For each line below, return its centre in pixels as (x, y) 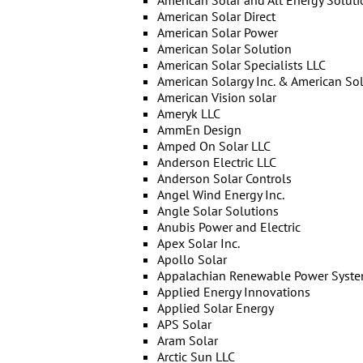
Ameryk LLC (188, 113)
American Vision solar (216, 97)
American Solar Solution (224, 49)
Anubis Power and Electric (228, 227)
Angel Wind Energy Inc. (220, 194)
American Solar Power (217, 32)
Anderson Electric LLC (216, 162)
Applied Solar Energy (215, 308)
